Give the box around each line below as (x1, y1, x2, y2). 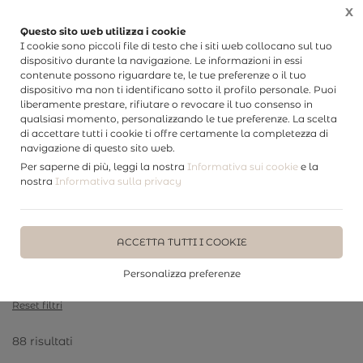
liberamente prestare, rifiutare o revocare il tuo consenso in (20, 98, 313, 110)
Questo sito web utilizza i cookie (20, 25, 186, 37)
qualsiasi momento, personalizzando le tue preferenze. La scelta (20, 113, 337, 125)
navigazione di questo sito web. (20, 142, 175, 154)
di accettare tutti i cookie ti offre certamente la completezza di (20, 127, 328, 139)
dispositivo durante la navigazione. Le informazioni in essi (20, 54, 302, 66)
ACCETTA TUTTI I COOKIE (116, 236, 247, 248)
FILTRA (169, 141, 210, 156)
